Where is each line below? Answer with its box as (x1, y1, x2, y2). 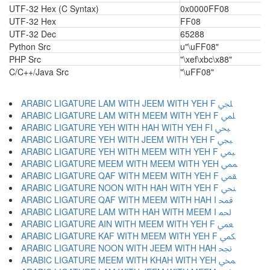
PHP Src (9, 53, 41, 65)
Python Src (9, 40, 51, 52)
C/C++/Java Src (9, 66, 69, 78)
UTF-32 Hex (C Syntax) (9, 2, 99, 14)
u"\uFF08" (180, 40, 219, 52)
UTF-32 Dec (9, 28, 56, 40)
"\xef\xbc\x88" (180, 53, 232, 65)
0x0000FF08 (180, 2, 229, 14)
